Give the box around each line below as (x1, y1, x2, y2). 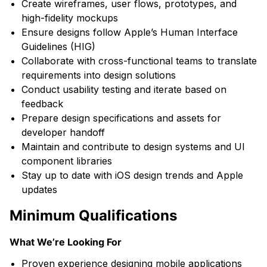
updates (21, 184, 57, 195)
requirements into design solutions (21, 69, 176, 81)
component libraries (21, 155, 112, 167)
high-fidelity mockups (21, 12, 118, 24)
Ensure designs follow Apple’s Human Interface (21, 26, 238, 38)
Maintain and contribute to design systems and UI (21, 141, 245, 153)
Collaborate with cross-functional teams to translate (21, 55, 257, 67)
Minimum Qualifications (10, 207, 177, 224)
